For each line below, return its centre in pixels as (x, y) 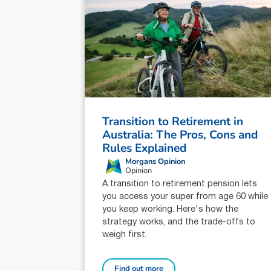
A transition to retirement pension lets (180, 184)
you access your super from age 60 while (185, 197)
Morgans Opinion (155, 161)
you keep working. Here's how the (171, 209)
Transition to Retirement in (173, 122)
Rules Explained (145, 149)
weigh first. (125, 235)
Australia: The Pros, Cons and (180, 135)
